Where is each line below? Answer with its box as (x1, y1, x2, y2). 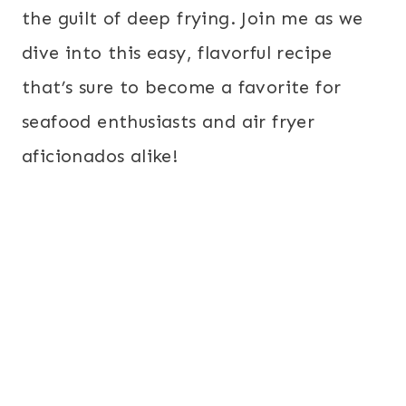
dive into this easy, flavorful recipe (22, 41, 333, 63)
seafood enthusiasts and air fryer (22, 110, 315, 132)
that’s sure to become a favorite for (22, 75, 342, 98)
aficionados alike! (22, 144, 179, 167)
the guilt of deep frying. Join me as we (22, 6, 363, 29)
